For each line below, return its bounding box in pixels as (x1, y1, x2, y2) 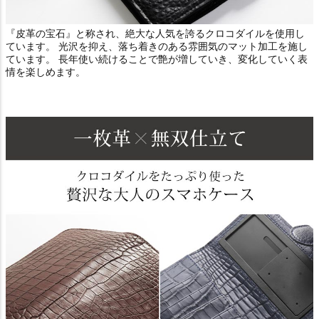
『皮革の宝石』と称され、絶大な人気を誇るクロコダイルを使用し (6, 27, 305, 39)
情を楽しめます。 (6, 66, 85, 78)
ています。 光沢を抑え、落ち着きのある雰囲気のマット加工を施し (6, 40, 308, 52)
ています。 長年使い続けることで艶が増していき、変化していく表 (6, 53, 308, 65)
